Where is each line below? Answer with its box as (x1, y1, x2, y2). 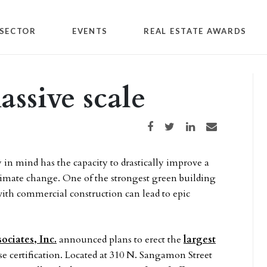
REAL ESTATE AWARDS (144, 26, 247, 36)
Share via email (206, 122, 243, 128)
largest (184, 233, 216, 246)
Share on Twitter (164, 122, 205, 128)
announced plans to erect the (57, 233, 184, 246)
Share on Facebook (147, 122, 192, 128)
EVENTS (72, 26, 108, 36)
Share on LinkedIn (185, 122, 229, 128)
